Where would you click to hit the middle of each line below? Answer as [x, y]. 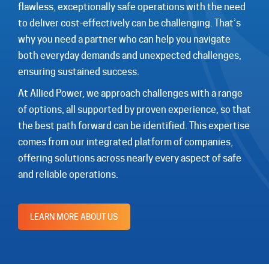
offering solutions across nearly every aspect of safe [130, 159]
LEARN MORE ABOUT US [74, 217]
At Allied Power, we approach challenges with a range [130, 94]
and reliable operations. [68, 175]
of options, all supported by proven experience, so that [134, 110]
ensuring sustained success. [79, 71]
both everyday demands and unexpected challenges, [130, 55]
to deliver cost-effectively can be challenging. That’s [129, 23]
